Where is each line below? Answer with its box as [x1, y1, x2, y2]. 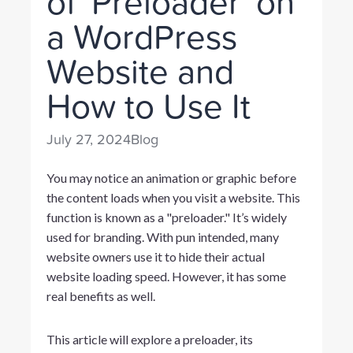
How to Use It [46, 86, 251, 128]
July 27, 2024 [46, 131, 131, 148]
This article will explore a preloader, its [46, 331, 253, 347]
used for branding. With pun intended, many [46, 229, 279, 244]
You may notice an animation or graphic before [46, 169, 296, 185]
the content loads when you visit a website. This [46, 189, 300, 205]
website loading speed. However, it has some [46, 268, 286, 284]
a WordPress [46, 17, 237, 58]
